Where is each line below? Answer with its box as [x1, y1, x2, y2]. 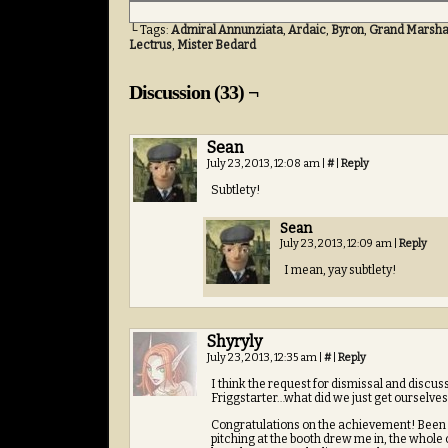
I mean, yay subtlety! [284, 263, 396, 277]
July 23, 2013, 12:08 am [207, 157, 322, 170]
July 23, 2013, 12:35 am [207, 351, 319, 364]
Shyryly [207, 332, 262, 351]
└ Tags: [129, 23, 171, 37]
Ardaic [288, 23, 326, 37]
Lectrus [129, 38, 172, 52]
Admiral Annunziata [171, 23, 283, 37]
